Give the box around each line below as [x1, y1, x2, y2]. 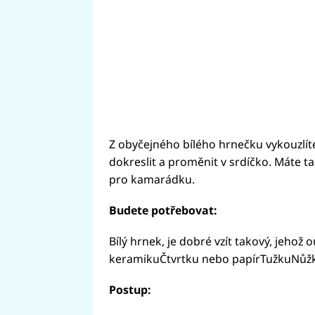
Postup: [108, 281, 151, 297]
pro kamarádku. [108, 172, 195, 188]
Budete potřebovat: [108, 202, 217, 219]
